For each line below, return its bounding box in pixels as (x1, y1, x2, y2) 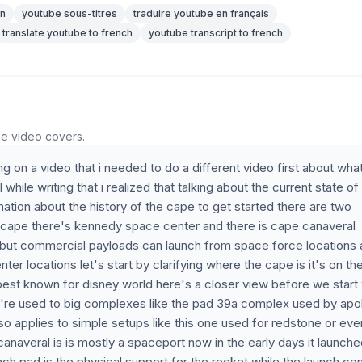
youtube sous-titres (22, 7, 117, 19)
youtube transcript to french (149, 27, 283, 39)
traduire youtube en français (133, 7, 269, 19)
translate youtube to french (2, 27, 133, 39)
